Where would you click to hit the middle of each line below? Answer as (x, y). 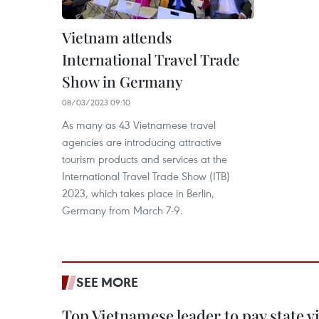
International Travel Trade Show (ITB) (146, 176)
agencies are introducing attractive (142, 142)
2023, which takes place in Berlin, (138, 193)
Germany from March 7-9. (122, 210)
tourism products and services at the (145, 159)
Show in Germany (122, 81)
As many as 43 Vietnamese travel (139, 125)
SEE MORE (107, 282)
